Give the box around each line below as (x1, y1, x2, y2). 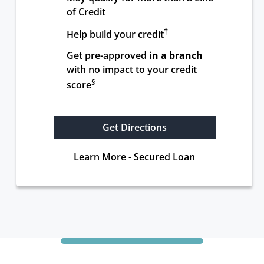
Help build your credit (67, 28, 164, 41)
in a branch (149, 49, 203, 62)
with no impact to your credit (67, 63, 197, 76)
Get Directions (102, 121, 167, 134)
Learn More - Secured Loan (74, 150, 195, 164)
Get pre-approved (67, 49, 149, 62)
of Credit (67, 5, 105, 18)
